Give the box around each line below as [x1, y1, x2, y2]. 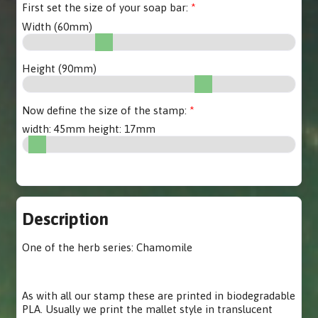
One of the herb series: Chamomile [22, 241, 193, 253]
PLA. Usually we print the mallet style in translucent [22, 303, 273, 315]
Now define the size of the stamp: [22, 104, 187, 116]
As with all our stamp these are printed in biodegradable [22, 290, 296, 302]
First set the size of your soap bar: [22, 1, 189, 13]
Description [22, 209, 109, 229]
